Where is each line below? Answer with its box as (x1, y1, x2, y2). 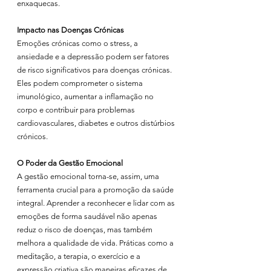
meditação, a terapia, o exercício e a (17, 252, 142, 261)
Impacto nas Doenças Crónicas (17, 25, 124, 34)
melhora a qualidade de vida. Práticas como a (17, 238, 175, 247)
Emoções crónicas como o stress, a (17, 39, 140, 48)
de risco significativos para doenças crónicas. (17, 65, 174, 74)
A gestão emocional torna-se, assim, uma (17, 172, 161, 181)
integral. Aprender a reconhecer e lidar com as (17, 198, 177, 207)
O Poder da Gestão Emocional (17, 158, 123, 168)
